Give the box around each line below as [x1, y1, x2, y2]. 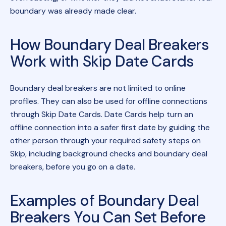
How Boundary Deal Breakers [10, 35, 209, 55]
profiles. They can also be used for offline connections [10, 96, 207, 107]
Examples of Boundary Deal [10, 191, 199, 211]
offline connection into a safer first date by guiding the [10, 122, 210, 133]
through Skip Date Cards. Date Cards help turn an [10, 109, 193, 120]
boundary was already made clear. [10, 5, 136, 16]
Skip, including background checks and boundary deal [10, 148, 207, 159]
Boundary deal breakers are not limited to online [10, 83, 186, 94]
